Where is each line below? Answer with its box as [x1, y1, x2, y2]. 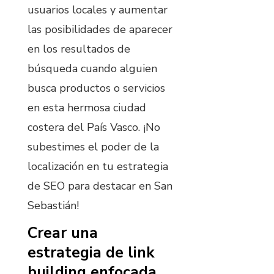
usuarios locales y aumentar [28, 2, 168, 18]
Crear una [28, 222, 98, 243]
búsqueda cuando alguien [28, 61, 157, 76]
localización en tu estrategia [28, 159, 168, 174]
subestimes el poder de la [28, 139, 159, 155]
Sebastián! [28, 198, 79, 213]
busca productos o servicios [28, 81, 165, 96]
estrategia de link [28, 242, 155, 263]
